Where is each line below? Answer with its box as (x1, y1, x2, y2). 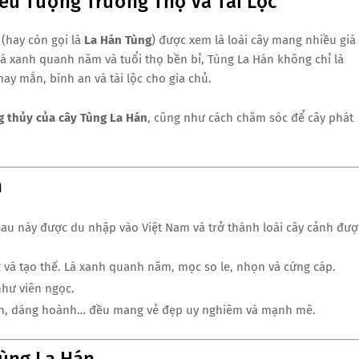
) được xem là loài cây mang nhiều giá (151, 32, 356, 47)
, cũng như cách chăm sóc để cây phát (147, 110, 353, 125)
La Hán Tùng (84, 32, 151, 47)
